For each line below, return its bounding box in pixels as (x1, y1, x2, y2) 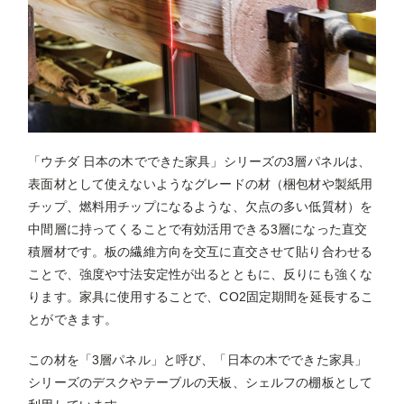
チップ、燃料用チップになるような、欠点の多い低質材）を (28, 198, 373, 214)
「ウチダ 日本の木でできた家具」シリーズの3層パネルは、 (28, 153, 372, 169)
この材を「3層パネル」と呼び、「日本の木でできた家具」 (28, 352, 368, 367)
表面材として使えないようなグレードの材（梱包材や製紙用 (28, 176, 373, 191)
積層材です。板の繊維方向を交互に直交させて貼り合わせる (28, 243, 373, 259)
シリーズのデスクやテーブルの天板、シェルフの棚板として (28, 374, 373, 390)
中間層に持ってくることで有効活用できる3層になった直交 (28, 221, 368, 236)
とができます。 (28, 311, 118, 326)
